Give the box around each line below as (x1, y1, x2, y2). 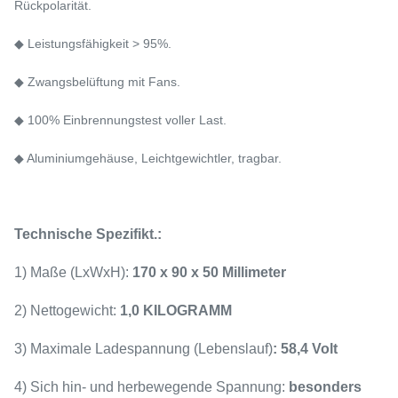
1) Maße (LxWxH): (14, 265, 132, 280)
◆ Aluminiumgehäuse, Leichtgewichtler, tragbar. (14, 151, 282, 165)
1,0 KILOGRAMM (120, 303, 232, 318)
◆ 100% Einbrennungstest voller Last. (14, 113, 227, 127)
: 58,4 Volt (273, 341, 338, 356)
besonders (289, 379, 362, 394)
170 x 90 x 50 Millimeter (132, 265, 286, 280)
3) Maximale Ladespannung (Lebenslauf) (14, 341, 273, 356)
